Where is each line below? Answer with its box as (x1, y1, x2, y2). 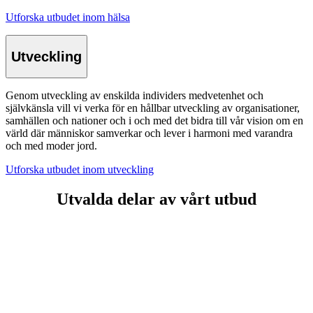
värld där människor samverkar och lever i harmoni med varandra (6, 127, 293, 140)
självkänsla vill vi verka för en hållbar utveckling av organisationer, (6, 102, 300, 115)
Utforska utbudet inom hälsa (6, 10, 130, 23)
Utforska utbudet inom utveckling (6, 163, 154, 176)
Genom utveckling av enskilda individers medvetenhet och (6, 89, 263, 102)
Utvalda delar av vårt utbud (57, 190, 256, 209)
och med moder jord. (6, 140, 97, 152)
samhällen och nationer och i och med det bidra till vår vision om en (6, 115, 303, 127)
